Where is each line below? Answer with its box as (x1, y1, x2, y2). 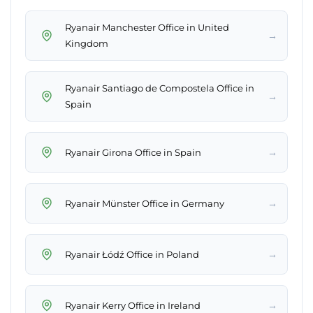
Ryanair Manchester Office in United (65, 22, 229, 34)
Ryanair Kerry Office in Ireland (65, 299, 201, 311)
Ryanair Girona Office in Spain (65, 146, 201, 158)
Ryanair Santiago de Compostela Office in (65, 82, 254, 94)
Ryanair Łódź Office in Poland (65, 248, 199, 260)
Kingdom (65, 38, 108, 50)
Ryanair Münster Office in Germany (65, 197, 224, 209)
